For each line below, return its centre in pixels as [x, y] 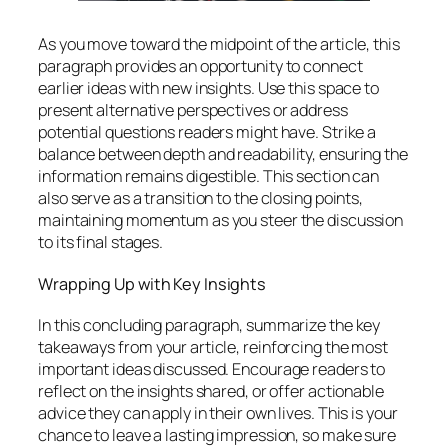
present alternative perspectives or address [193, 110]
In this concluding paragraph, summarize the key [209, 325]
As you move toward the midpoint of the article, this [219, 44]
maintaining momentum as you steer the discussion [221, 220]
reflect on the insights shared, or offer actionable [211, 391]
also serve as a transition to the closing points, [201, 198]
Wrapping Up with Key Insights [152, 283]
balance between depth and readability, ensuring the [223, 154]
